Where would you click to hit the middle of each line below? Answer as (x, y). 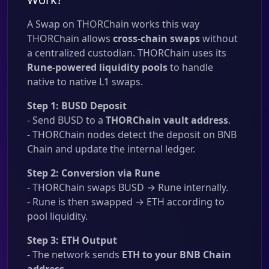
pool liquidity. (57, 216)
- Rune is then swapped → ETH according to (126, 202)
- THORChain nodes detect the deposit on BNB (132, 134)
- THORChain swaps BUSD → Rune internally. (128, 187)
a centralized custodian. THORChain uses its (127, 53)
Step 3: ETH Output (72, 240)
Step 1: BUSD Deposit (77, 106)
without (219, 38)
